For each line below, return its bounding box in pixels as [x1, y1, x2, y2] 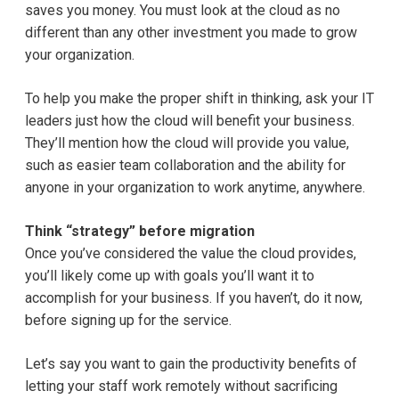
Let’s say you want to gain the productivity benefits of [25, 355, 357, 373]
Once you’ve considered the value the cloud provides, [25, 245, 356, 263]
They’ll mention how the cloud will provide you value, [25, 134, 349, 152]
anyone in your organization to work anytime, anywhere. [25, 179, 365, 197]
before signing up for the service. [25, 312, 232, 330]
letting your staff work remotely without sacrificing [25, 378, 338, 395]
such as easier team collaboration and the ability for [25, 157, 346, 175]
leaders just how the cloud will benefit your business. [25, 112, 354, 130]
